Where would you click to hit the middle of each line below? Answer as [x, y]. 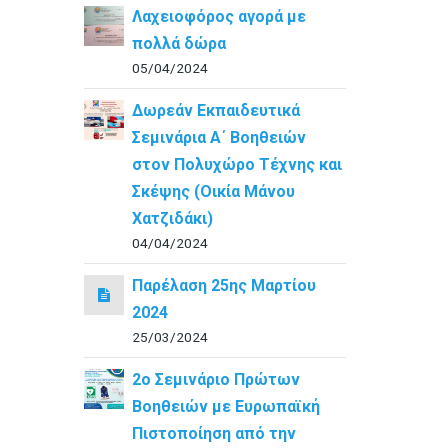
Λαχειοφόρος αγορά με [218, 16]
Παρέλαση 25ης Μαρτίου [223, 285]
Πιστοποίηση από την [213, 433]
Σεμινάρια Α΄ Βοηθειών [218, 137]
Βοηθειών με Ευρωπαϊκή [225, 406]
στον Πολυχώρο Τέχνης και [236, 164]
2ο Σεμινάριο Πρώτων [215, 379]
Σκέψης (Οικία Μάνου [213, 191]
